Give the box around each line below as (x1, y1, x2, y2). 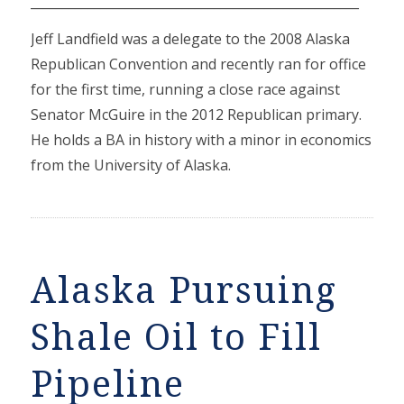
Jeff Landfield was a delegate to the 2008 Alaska (30, 29, 350, 50)
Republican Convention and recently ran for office (30, 54, 366, 75)
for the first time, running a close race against (30, 79, 340, 100)
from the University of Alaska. (30, 155, 231, 176)
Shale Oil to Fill (30, 317, 322, 359)
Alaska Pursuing (30, 270, 337, 312)
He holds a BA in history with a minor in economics (30, 130, 372, 151)
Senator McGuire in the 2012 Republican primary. (30, 105, 362, 125)
